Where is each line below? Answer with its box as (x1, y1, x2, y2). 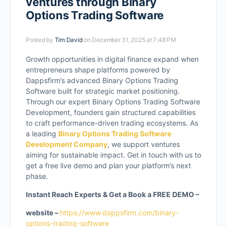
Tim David (54, 36, 83, 44)
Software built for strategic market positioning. (26, 87, 180, 95)
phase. (26, 172, 48, 180)
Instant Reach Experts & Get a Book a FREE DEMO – (26, 190, 199, 199)
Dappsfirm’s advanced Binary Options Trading (26, 76, 178, 85)
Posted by (26, 36, 55, 44)
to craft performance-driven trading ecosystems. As (26, 119, 198, 127)
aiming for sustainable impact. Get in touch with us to (26, 150, 201, 159)
